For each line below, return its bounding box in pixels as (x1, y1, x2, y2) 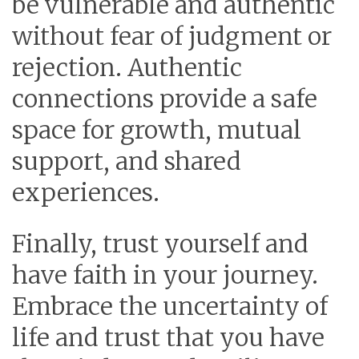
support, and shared (12, 146, 241, 177)
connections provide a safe (12, 83, 317, 115)
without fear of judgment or (12, 21, 332, 52)
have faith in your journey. (12, 260, 318, 291)
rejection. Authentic (12, 52, 242, 83)
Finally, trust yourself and (12, 228, 309, 260)
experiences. (12, 177, 159, 208)
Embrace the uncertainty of (12, 291, 328, 322)
